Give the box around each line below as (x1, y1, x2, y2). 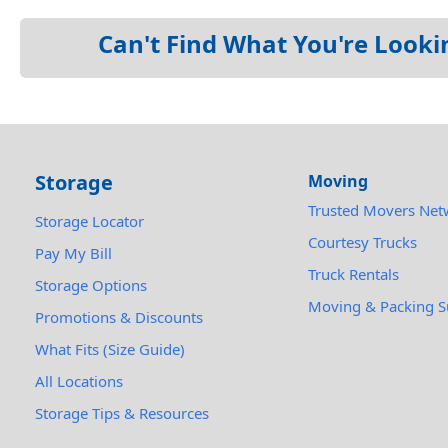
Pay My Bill (34, 242, 112, 263)
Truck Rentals (308, 263, 400, 284)
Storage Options (34, 274, 147, 295)
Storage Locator (34, 210, 144, 231)
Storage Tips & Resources (34, 402, 209, 423)
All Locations (34, 370, 123, 391)
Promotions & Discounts (34, 306, 203, 327)
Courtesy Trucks (308, 231, 418, 252)
